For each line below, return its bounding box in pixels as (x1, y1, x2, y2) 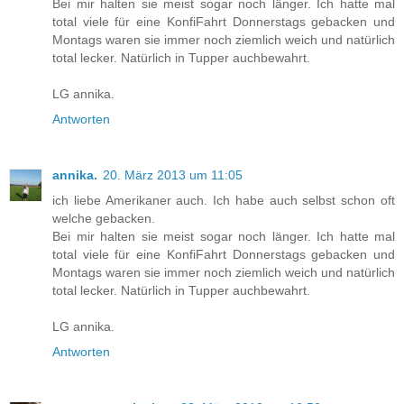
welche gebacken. (52, 211, 155, 226)
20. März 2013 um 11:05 (103, 168, 243, 183)
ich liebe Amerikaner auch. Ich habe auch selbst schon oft (52, 193, 395, 208)
